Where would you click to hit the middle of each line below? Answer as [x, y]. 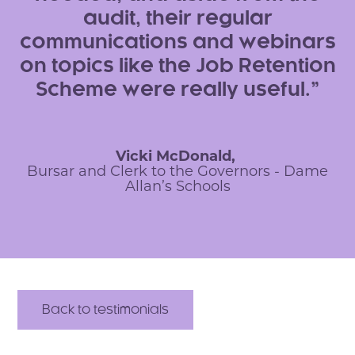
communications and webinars [177, 43]
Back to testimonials [106, 310]
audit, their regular [177, 19]
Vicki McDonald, [177, 157]
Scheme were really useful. [173, 90]
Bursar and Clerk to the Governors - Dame [177, 172]
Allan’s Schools [177, 187]
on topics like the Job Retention [177, 67]
